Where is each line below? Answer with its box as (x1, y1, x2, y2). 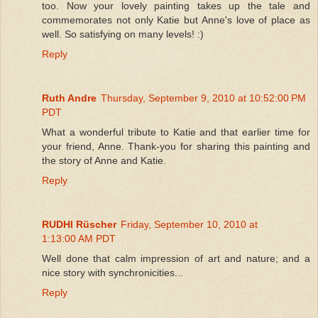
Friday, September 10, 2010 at (121, 218, 258, 230)
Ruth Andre (42, 92, 97, 104)
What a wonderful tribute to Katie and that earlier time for (42, 126, 310, 138)
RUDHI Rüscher (42, 218, 116, 230)
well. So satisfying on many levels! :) (42, 28, 204, 40)
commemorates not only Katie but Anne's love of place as (42, 13, 310, 26)
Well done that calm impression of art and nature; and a (42, 252, 310, 264)
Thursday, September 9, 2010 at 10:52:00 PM (101, 92, 306, 104)
